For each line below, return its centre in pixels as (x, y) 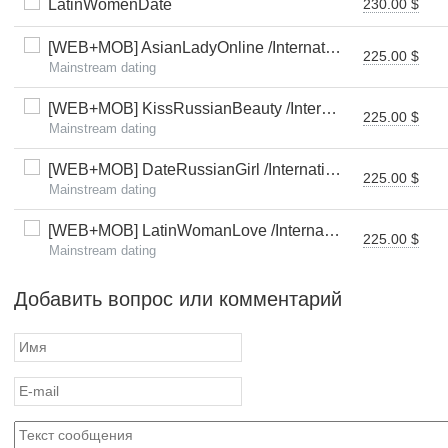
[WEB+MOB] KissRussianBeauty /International (180, 108)
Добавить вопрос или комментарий (178, 299)
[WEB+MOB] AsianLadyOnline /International (182, 47)
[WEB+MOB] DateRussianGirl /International (182, 169)
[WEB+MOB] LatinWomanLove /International (182, 230)
